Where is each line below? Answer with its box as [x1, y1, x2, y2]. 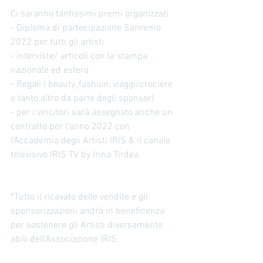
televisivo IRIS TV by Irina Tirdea [11, 149, 139, 161]
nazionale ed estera [11, 64, 89, 76]
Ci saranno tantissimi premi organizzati [11, 8, 168, 20]
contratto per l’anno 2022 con [11, 120, 132, 133]
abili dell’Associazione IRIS [11, 233, 119, 245]
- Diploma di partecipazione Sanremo [11, 22, 163, 34]
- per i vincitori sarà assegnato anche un [11, 106, 175, 119]
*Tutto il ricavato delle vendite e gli [11, 191, 150, 203]
